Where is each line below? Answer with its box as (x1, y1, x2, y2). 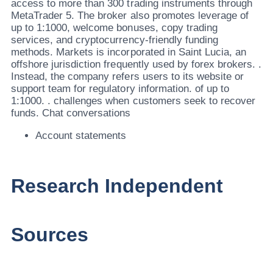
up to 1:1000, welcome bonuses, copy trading (11, 21, 218, 34)
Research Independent (11, 175, 224, 197)
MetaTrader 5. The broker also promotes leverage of (11, 9, 249, 21)
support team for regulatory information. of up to (11, 82, 229, 94)
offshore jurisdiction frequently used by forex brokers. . (11, 58, 262, 70)
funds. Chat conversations (11, 107, 131, 119)
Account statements (35, 129, 127, 141)
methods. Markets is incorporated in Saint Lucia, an (11, 46, 247, 58)
